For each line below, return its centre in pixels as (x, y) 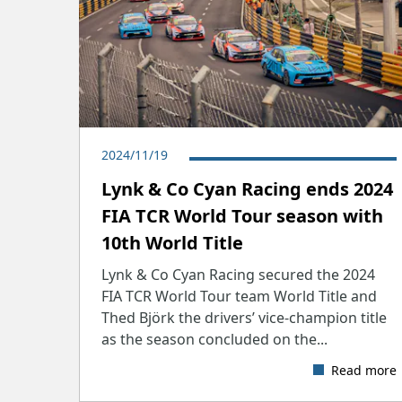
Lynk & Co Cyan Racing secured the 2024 (238, 274)
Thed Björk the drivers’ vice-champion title (244, 317)
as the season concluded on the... (214, 339)
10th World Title (172, 242)
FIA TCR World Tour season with (242, 215)
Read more (363, 370)
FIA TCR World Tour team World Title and (239, 296)
